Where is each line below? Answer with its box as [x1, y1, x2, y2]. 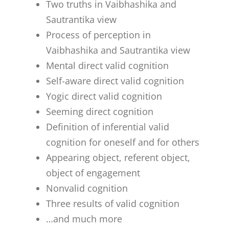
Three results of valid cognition [46, 197, 180, 210]
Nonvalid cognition [46, 181, 128, 194]
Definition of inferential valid [46, 120, 170, 133]
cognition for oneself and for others [46, 135, 200, 148]
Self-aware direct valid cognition [46, 74, 185, 87]
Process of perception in [46, 28, 151, 41]
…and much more [46, 212, 123, 225]
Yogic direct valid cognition [46, 89, 163, 102]
